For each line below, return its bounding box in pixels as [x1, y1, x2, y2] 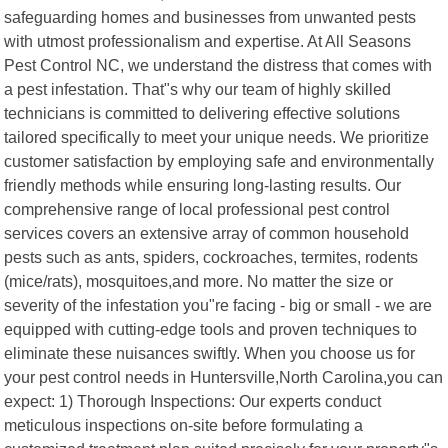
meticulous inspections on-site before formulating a [4, 415, 364, 434]
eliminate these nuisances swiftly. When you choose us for [4, 343, 416, 362]
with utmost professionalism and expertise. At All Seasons [4, 31, 412, 50]
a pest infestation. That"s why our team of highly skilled [4, 79, 392, 98]
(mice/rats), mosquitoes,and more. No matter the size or [4, 271, 394, 290]
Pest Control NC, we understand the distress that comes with [4, 55, 433, 74]
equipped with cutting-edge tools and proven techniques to [4, 319, 418, 338]
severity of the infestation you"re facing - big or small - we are [4, 295, 433, 314]
